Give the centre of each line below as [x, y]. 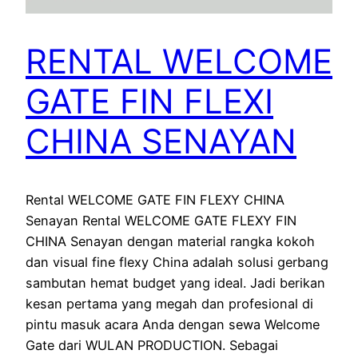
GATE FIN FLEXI [149, 101]
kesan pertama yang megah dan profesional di [169, 304]
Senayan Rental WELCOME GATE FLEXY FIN [161, 221]
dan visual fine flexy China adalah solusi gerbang [177, 263]
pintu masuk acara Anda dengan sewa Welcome [173, 325]
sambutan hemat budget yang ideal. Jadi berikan [175, 283]
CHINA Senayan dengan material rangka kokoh [170, 242]
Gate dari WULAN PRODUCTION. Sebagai [152, 346]
